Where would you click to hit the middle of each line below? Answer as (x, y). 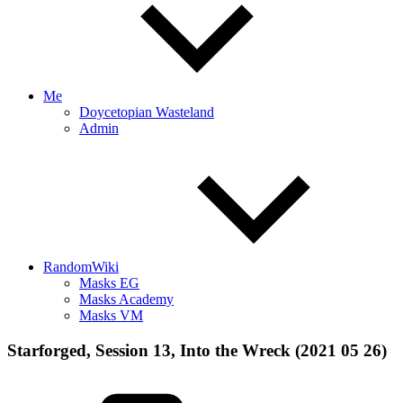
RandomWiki (81, 267)
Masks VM (111, 315)
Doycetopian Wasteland (147, 112)
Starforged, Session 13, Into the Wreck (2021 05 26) (197, 350)
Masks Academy (126, 299)
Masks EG (109, 283)
